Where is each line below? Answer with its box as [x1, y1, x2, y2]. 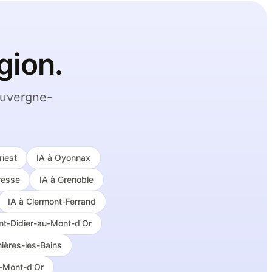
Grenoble [57, 174, 93, 185]
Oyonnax [55, 152, 90, 163]
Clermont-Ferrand [26, 196, 96, 206]
